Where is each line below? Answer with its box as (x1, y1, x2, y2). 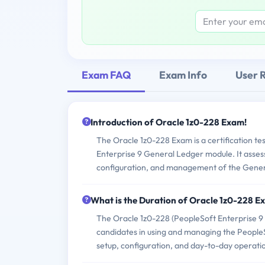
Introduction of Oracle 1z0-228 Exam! (91, 117, 247, 128)
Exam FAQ (82, 67, 131, 82)
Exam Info (159, 67, 207, 82)
